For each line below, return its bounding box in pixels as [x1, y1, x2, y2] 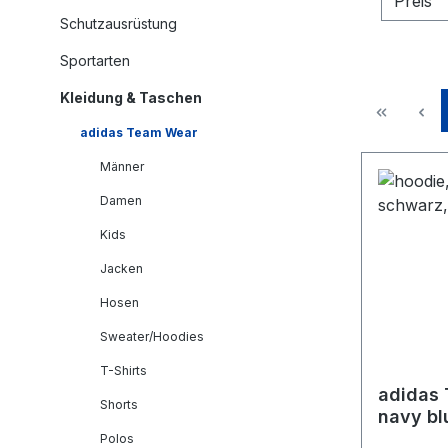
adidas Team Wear [80, 125, 198, 140]
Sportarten [60, 52, 130, 69]
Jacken [100, 261, 143, 276]
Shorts [100, 397, 138, 412]
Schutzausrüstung [60, 15, 177, 32]
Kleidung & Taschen [60, 89, 202, 106]
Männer [100, 159, 144, 174]
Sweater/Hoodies [100, 329, 204, 344]
